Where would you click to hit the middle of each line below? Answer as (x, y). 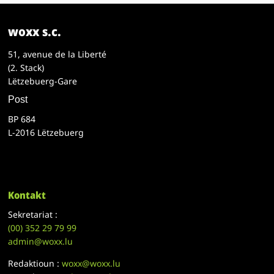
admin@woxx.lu (41, 242)
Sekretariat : (33, 215)
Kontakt (27, 195)
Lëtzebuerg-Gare (43, 81)
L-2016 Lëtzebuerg (46, 133)
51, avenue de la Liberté (57, 54)
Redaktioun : (35, 264)
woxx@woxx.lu (91, 264)
